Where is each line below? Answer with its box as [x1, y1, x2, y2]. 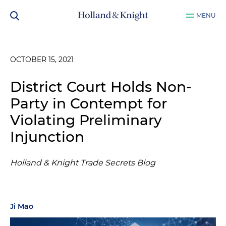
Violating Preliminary [10, 111, 162, 129]
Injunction [10, 128, 84, 145]
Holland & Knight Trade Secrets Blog [10, 158, 155, 167]
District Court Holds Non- [10, 78, 192, 95]
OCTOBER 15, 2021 [10, 55, 74, 64]
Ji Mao [10, 202, 33, 211]
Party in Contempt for [10, 95, 167, 112]
